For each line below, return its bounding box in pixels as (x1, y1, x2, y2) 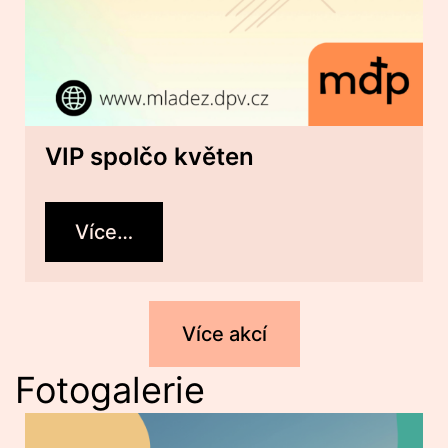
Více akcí (181, 322, 267, 347)
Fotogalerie (15, 368, 205, 413)
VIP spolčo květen (45, 141, 254, 171)
